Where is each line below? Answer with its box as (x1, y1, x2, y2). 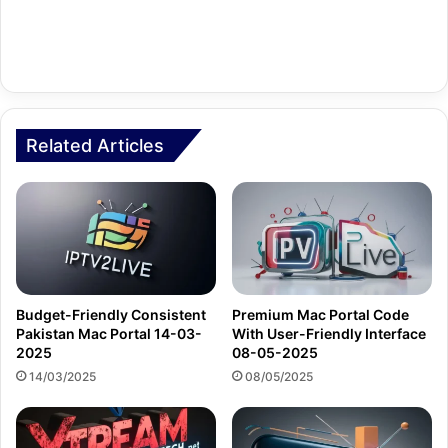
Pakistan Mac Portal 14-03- (16, 324, 202, 342)
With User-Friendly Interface (232, 324, 426, 342)
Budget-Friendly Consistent (16, 305, 206, 323)
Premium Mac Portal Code (232, 305, 409, 323)
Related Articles (26, 135, 164, 157)
